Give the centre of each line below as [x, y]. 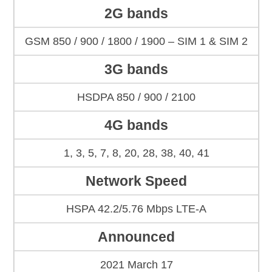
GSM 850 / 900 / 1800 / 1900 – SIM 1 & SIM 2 [136, 42]
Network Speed [136, 181]
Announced [136, 237]
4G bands [136, 125]
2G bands [136, 14]
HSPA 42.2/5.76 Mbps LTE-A [136, 209]
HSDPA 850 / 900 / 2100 [136, 97]
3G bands [136, 70]
